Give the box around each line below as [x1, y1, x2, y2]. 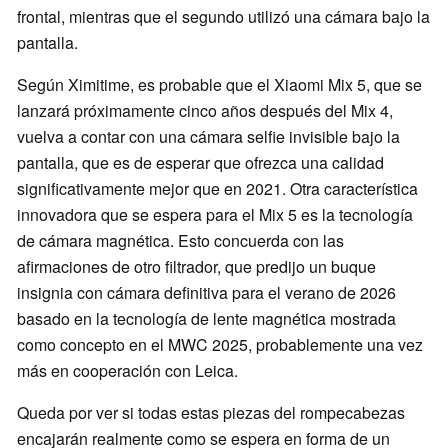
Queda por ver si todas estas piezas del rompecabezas [17, 401, 405, 425]
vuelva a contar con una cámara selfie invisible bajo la [17, 125, 400, 149]
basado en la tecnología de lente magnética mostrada [17, 307, 396, 331]
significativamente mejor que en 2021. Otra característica [17, 177, 418, 201]
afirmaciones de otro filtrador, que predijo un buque [17, 255, 376, 279]
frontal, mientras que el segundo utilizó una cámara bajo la [17, 5, 430, 29]
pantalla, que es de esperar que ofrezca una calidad [17, 151, 384, 175]
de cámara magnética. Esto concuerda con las [17, 229, 344, 253]
